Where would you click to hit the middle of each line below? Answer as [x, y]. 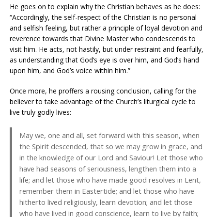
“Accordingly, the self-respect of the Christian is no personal [103, 17]
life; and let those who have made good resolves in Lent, [110, 180]
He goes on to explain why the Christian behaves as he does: [105, 7]
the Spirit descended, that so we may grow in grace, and [111, 147]
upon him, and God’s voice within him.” [70, 71]
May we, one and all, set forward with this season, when [109, 135]
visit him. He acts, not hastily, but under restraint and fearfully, [107, 49]
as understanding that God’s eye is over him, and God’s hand [104, 60]
